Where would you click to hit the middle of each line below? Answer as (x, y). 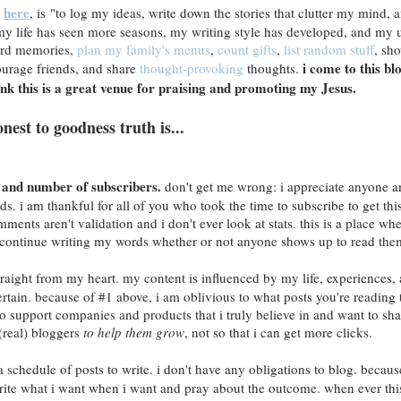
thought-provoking (192, 68)
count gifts (247, 49)
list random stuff (328, 49)
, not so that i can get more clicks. (278, 332)
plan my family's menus (143, 49)
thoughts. (273, 68)
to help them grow (133, 332)
